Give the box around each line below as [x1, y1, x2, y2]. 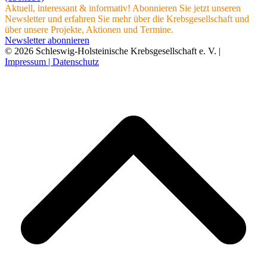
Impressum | [5, 56, 52, 67]
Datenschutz [52, 56, 99, 67]
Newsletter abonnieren [5, 35, 89, 45]
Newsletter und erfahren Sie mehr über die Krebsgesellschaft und [5, 13, 249, 24]
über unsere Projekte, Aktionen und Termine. [5, 24, 173, 35]
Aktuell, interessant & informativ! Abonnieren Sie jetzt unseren [5, 2, 241, 13]
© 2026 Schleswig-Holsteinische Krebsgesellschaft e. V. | [5, 45, 221, 56]
